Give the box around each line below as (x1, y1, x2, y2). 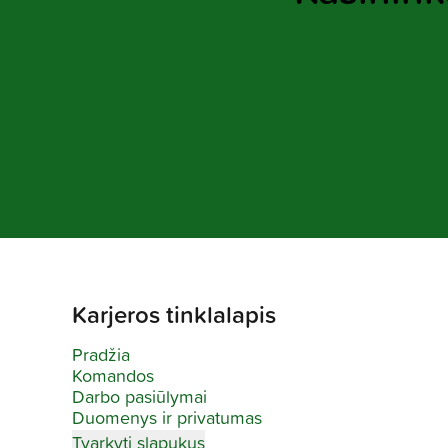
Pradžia (72, 347, 130, 365)
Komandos (72, 368, 154, 386)
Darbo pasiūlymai (72, 389, 207, 407)
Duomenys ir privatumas (72, 410, 262, 428)
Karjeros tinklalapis (72, 304, 276, 328)
